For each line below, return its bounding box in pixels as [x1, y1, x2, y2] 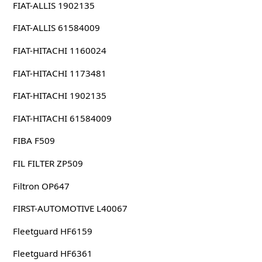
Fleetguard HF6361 [12, 247, 92, 260]
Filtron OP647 [12, 180, 70, 192]
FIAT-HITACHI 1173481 [12, 67, 106, 79]
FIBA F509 [12, 135, 55, 147]
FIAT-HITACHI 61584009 [12, 112, 112, 124]
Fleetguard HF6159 [12, 225, 92, 237]
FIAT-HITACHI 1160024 [12, 44, 106, 57]
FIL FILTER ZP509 [12, 157, 83, 169]
